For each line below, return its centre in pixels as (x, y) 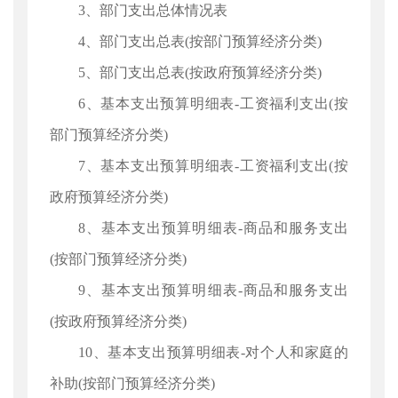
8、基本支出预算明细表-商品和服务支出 (213, 228)
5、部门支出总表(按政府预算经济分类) (200, 72)
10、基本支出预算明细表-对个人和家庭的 (213, 352)
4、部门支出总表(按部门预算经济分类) (200, 41)
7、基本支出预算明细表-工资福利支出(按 (213, 166)
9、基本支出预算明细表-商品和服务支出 (213, 290)
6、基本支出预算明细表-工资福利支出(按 (213, 103)
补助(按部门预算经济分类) (132, 383)
